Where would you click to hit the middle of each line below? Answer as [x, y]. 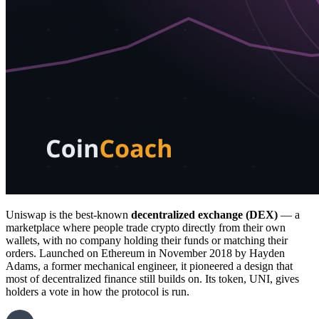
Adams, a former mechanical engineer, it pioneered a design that [149, 266]
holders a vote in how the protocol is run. [98, 292]
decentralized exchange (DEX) [204, 215]
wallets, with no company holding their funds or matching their [147, 241]
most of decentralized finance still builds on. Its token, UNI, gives [152, 279]
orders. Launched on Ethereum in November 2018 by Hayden [145, 253]
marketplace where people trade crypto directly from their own [146, 228]
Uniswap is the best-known [68, 215]
